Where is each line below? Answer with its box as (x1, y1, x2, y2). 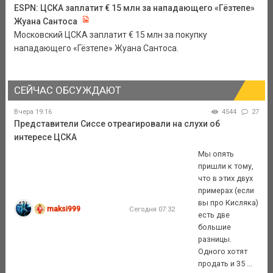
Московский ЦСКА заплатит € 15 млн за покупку (13, 30, 207, 40)
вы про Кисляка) (198, 197, 259, 207)
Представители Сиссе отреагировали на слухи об (13, 119, 220, 129)
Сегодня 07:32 (129, 204, 175, 213)
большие (198, 222, 232, 232)
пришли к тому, (198, 161, 254, 171)
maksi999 (47, 204, 81, 213)
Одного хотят (198, 246, 248, 256)
